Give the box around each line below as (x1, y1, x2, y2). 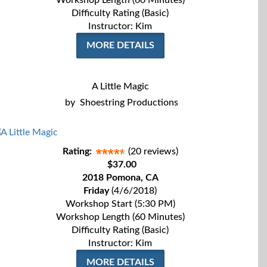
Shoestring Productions (79, 98, 178, 107)
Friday (83, 186, 109, 195)
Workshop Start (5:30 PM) (65, 199, 175, 209)
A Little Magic (91, 82, 149, 91)
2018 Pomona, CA (82, 173, 159, 182)
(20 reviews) (128, 147, 178, 156)
